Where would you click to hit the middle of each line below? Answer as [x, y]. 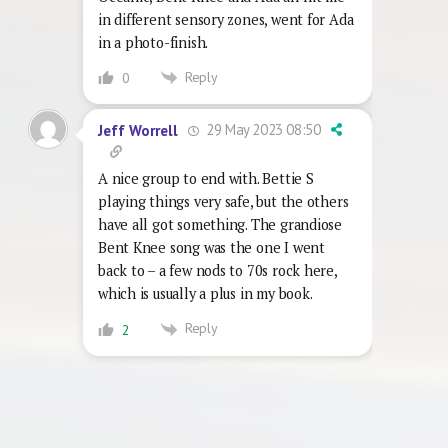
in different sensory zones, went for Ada [226, 19]
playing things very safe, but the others [223, 202]
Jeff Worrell [138, 130]
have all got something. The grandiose [220, 225]
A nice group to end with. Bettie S [206, 179]
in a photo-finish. [153, 42]
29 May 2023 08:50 [261, 130]
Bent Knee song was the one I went [211, 248]
